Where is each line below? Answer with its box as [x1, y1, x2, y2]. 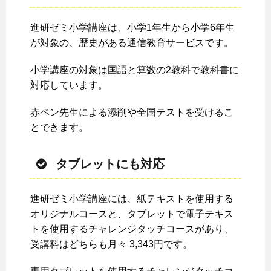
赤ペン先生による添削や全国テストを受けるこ [30, 107, 233, 118]
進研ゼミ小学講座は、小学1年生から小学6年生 [30, 22, 235, 33]
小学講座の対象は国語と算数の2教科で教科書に [30, 65, 239, 76]
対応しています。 [30, 80, 108, 91]
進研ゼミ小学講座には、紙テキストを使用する [30, 194, 233, 204]
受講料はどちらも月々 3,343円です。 [30, 239, 192, 250]
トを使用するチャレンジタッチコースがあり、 [30, 224, 233, 235]
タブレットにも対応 [56, 157, 165, 171]
